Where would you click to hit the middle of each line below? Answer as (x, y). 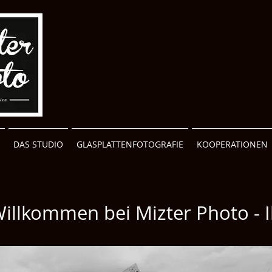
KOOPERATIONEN (232, 144)
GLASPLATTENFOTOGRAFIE (130, 144)
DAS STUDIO (38, 144)
